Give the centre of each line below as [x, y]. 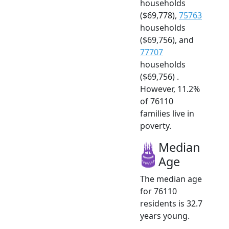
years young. [165, 215]
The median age [171, 179]
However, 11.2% [170, 89]
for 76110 [158, 191]
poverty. [156, 125]
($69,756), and [167, 40]
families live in [167, 113]
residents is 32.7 [171, 203]
